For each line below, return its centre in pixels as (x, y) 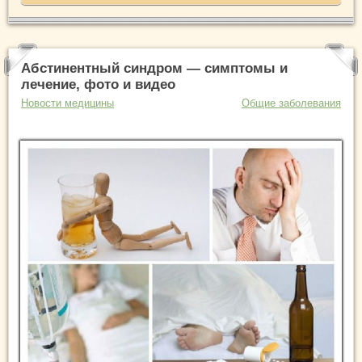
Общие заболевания (291, 103)
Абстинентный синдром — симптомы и (154, 69)
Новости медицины (67, 103)
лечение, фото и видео (98, 85)
